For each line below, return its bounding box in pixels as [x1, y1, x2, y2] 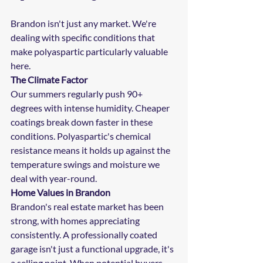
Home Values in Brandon [11, 186, 110, 198]
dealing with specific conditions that [11, 31, 157, 43]
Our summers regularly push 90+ [11, 87, 144, 99]
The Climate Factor [11, 73, 87, 85]
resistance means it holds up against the [11, 144, 172, 156]
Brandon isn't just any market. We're [11, 17, 158, 29]
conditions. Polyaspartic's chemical [11, 130, 153, 141]
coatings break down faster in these [11, 116, 154, 127]
